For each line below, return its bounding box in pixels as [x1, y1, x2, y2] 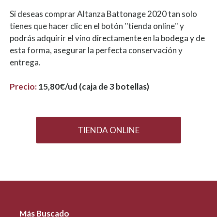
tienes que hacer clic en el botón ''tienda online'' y [10, 21, 184, 31]
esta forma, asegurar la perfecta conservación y [10, 45, 183, 56]
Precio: [10, 81, 37, 92]
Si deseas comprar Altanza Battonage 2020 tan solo [10, 9, 197, 19]
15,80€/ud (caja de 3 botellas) [38, 81, 149, 92]
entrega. [10, 57, 42, 68]
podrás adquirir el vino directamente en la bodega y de [10, 33, 205, 44]
